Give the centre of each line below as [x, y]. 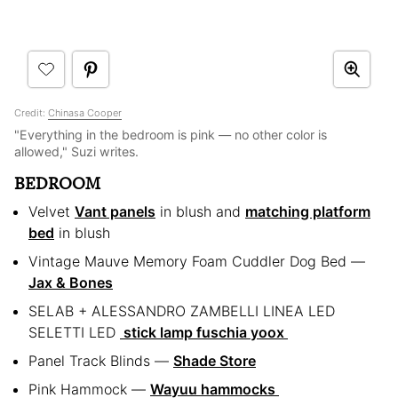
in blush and [200, 211]
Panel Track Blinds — [101, 360]
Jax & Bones [71, 282]
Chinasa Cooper [85, 112]
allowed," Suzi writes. [76, 151]
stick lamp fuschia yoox [204, 332]
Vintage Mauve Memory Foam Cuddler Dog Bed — [197, 261]
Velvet [52, 211]
